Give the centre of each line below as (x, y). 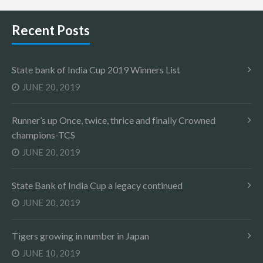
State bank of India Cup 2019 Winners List (96, 70)
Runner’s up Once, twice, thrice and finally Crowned (114, 120)
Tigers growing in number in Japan (80, 236)
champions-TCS (43, 135)
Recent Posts (51, 30)
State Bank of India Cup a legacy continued (97, 185)
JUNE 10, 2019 (51, 253)
